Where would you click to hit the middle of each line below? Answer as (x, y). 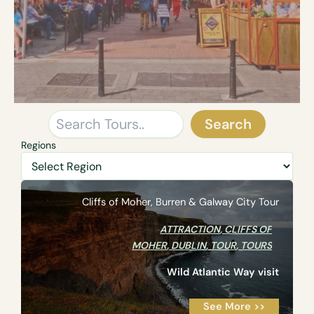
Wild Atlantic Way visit (223, 273)
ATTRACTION (190, 230)
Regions (39, 145)
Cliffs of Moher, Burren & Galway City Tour (180, 203)
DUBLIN (189, 246)
